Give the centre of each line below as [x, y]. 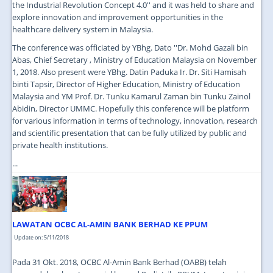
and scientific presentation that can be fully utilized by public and [129, 133]
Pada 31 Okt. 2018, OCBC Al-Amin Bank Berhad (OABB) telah [119, 262]
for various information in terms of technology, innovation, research [135, 120]
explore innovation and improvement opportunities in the [118, 17]
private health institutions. [60, 145]
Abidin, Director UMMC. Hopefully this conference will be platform [131, 108]
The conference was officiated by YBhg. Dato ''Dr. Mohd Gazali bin [130, 47]
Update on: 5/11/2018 [41, 237]
